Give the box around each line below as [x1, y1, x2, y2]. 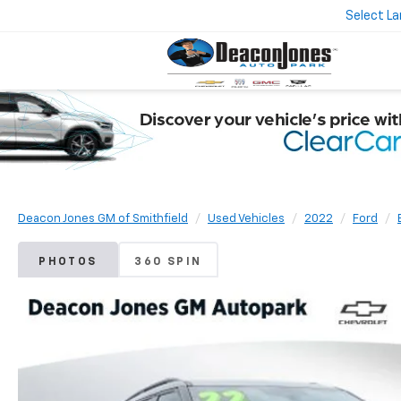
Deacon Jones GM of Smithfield [18, 213, 188, 225]
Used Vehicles [208, 213, 285, 225]
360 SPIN [134, 257, 202, 268]
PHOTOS [38, 257, 98, 268]
